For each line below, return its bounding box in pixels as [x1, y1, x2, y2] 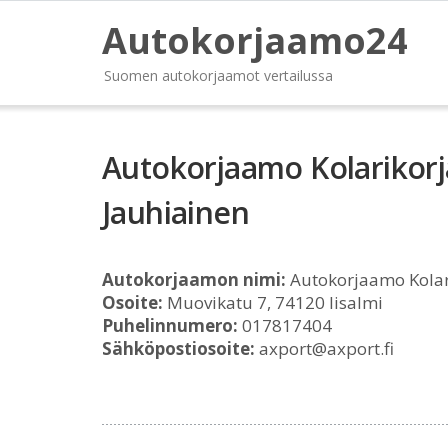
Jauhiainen [102, 192, 249, 233]
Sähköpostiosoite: [102, 337, 255, 360]
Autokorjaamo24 [102, 16, 408, 65]
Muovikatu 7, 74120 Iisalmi [163, 291, 383, 314]
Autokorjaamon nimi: [102, 268, 286, 291]
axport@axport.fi [255, 337, 394, 360]
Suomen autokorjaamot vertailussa [104, 66, 333, 85]
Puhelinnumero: [102, 314, 238, 337]
